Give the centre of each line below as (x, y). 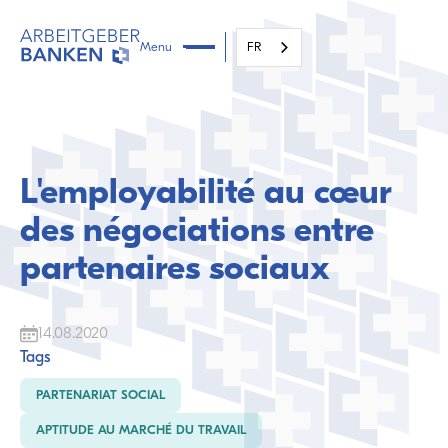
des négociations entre (197, 232)
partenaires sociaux (175, 270)
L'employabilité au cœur (206, 194)
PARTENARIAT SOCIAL (100, 395)
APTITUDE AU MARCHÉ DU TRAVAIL (141, 430)
